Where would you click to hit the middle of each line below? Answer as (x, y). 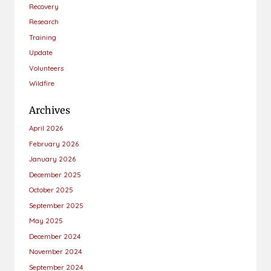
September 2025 (56, 205)
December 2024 (55, 236)
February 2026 (54, 143)
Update (41, 53)
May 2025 (46, 221)
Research (44, 22)
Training (43, 37)
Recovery (44, 6)
